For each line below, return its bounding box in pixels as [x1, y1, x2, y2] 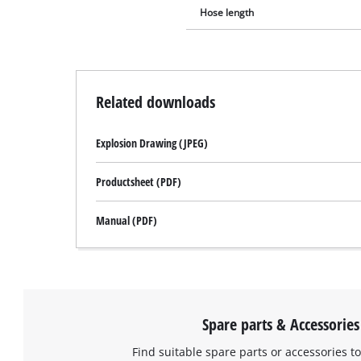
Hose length [200, 6, 255, 19]
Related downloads [96, 90, 216, 114]
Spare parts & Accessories [201, 312, 359, 335]
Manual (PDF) [96, 213, 158, 229]
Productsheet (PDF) [96, 174, 182, 190]
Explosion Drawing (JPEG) [96, 135, 209, 151]
